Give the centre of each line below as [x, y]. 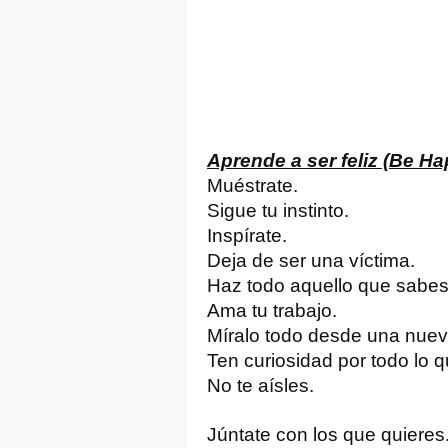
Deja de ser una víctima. [311, 260]
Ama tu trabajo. [272, 310]
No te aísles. [260, 385]
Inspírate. [247, 235]
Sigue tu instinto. [278, 210]
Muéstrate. [252, 185]
